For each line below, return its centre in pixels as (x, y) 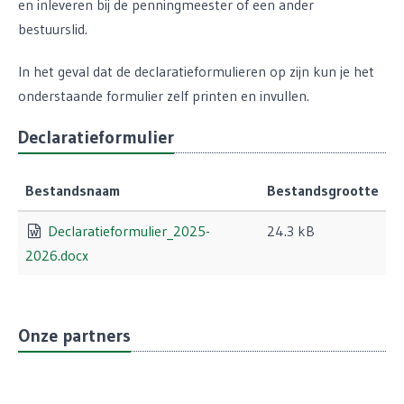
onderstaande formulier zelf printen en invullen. (166, 96)
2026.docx (57, 255)
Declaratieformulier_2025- (129, 231)
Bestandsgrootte (323, 190)
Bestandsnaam (73, 190)
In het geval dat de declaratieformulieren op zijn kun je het (196, 71)
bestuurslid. (53, 29)
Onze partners (74, 335)
